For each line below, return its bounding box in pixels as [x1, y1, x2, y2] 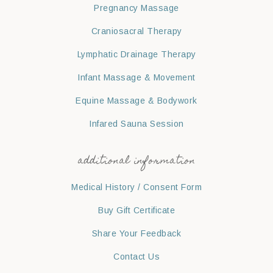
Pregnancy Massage [94, 3, 179, 13]
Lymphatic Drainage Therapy [77, 49, 196, 60]
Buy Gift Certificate [98, 205, 175, 216]
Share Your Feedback [91, 229, 182, 239]
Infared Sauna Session [89, 119, 184, 129]
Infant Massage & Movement [77, 73, 196, 83]
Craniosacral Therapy [91, 26, 182, 37]
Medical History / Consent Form [71, 182, 202, 193]
